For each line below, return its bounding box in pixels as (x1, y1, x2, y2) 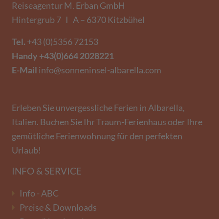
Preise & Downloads (20, 202, 97, 213)
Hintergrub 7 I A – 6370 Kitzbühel (12, 14, 145, 25)
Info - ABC (20, 188, 59, 198)
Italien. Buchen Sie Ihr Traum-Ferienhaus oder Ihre (12, 116, 202, 127)
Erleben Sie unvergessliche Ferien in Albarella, (12, 102, 185, 113)
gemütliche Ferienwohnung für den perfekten (12, 131, 182, 141)
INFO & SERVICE (12, 165, 82, 176)
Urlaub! (12, 145, 41, 155)
